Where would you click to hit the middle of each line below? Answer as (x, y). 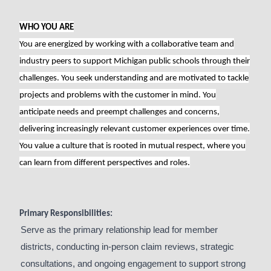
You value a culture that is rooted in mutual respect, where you (132, 146)
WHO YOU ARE (47, 28)
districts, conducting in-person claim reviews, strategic (127, 247)
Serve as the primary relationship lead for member (119, 230)
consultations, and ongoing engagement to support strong (133, 264)
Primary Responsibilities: (66, 214)
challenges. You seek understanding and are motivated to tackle (134, 78)
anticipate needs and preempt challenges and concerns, (119, 112)
